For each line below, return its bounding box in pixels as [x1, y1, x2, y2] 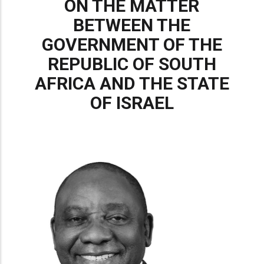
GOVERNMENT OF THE [41, 34, 222, 55]
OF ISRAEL [90, 93, 174, 113]
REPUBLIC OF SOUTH [47, 54, 216, 74]
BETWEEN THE [73, 15, 191, 35]
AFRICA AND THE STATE [34, 73, 229, 94]
